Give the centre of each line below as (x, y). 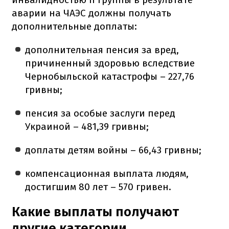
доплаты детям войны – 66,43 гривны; (113, 150)
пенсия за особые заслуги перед (100, 113)
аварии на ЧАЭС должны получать (91, 13)
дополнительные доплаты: (74, 26)
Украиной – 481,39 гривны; (87, 126)
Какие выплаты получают (95, 212)
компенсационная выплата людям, (107, 173)
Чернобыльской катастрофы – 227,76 (110, 76)
